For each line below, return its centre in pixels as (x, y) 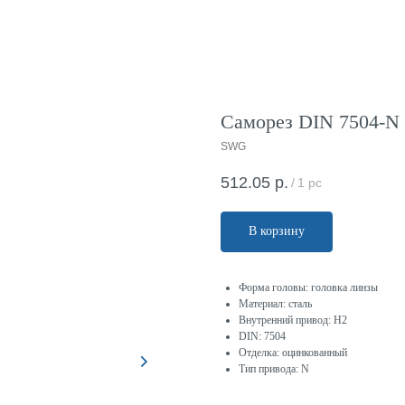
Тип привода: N (274, 369)
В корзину (277, 231)
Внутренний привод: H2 (293, 320)
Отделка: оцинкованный (293, 353)
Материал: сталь (275, 304)
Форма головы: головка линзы (308, 288)
